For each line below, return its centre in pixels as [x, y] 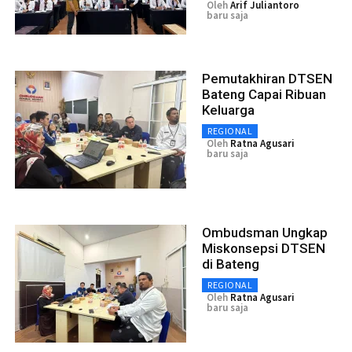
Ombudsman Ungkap [265, 232]
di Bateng [231, 264]
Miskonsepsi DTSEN [264, 248]
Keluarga [228, 110]
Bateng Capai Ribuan [264, 94]
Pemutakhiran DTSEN [267, 78]
